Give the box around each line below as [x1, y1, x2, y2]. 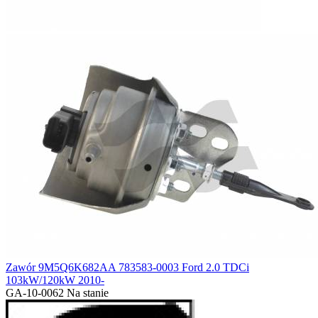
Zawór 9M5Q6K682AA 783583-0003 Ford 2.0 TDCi [6, 261, 249, 274]
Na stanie [67, 287, 109, 300]
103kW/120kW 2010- [6, 274, 104, 287]
